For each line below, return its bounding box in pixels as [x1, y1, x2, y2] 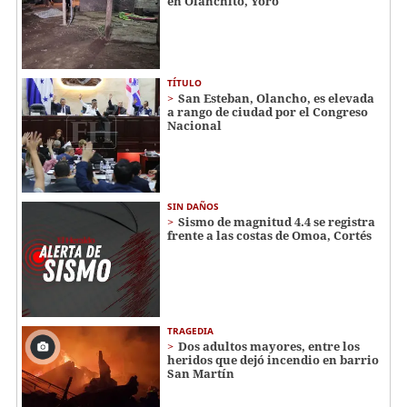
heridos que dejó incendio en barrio [167, 352, 379, 369]
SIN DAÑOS [167, 200, 219, 213]
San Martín [167, 365, 234, 382]
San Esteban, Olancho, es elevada [178, 89, 374, 106]
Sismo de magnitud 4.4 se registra [178, 213, 375, 231]
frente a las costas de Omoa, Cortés [167, 227, 372, 244]
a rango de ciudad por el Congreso [167, 103, 368, 120]
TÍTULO [167, 75, 202, 89]
